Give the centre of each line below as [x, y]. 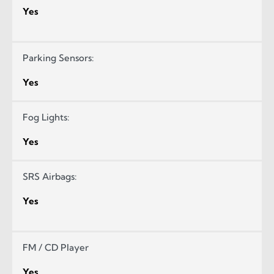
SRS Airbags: [50, 176]
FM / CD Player [56, 247]
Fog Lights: [46, 117]
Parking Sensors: [58, 57]
